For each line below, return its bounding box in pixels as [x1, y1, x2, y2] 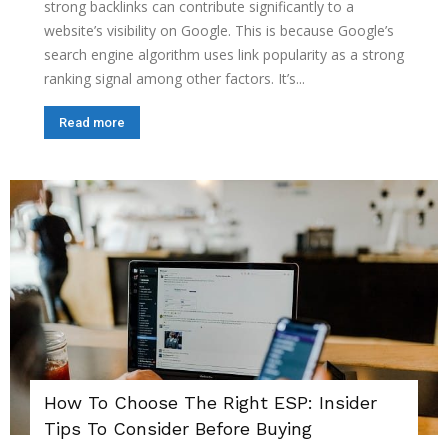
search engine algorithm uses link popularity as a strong [44, 44, 404, 64]
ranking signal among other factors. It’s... [44, 68, 305, 88]
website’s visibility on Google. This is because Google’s [44, 20, 394, 40]
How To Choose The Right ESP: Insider [44, 392, 377, 414]
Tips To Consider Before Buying [44, 418, 312, 440]
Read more [59, 114, 125, 130]
